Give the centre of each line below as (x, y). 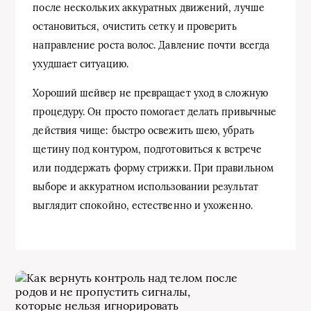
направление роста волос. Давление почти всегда (151, 45)
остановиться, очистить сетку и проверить (135, 27)
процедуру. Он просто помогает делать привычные (155, 112)
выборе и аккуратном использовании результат (145, 187)
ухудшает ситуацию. (81, 64)
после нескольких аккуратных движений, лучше (149, 8)
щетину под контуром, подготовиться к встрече (147, 150)
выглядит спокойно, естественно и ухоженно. (143, 206)
